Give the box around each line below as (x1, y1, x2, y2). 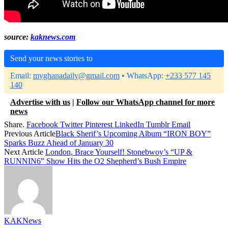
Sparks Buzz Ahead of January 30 (4, 138, 113, 147)
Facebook (26, 120, 58, 129)
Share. (4, 120, 24, 129)
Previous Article (4, 129, 55, 138)
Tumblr (146, 120, 169, 129)
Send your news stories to (10, 53, 93, 63)
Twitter (60, 120, 83, 129)
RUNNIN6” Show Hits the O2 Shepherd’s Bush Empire (4, 156, 186, 165)
